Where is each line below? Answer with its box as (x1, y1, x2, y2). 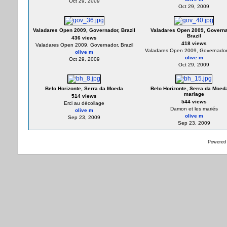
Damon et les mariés (170, 106, 218, 111)
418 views (181, 41, 207, 46)
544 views (181, 99, 207, 104)
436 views (71, 35, 97, 41)
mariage (183, 91, 204, 97)
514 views (71, 93, 97, 99)
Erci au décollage (64, 100, 104, 106)
